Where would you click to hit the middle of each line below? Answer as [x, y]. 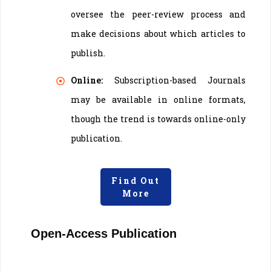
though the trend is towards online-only [158, 119]
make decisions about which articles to [158, 33]
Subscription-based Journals [180, 80]
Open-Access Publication [104, 233]
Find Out [135, 180]
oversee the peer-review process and [158, 14]
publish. [88, 53]
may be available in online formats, [158, 99]
